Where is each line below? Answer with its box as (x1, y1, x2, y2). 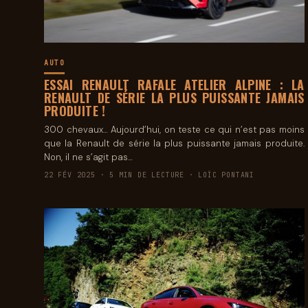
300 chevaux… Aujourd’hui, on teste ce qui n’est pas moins (44, 123, 305, 135)
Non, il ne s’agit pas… (44, 151, 133, 163)
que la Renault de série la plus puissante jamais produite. (44, 137, 305, 149)
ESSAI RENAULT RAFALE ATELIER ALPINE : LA (44, 75, 305, 93)
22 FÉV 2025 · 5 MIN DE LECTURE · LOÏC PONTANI (44, 170, 254, 179)
